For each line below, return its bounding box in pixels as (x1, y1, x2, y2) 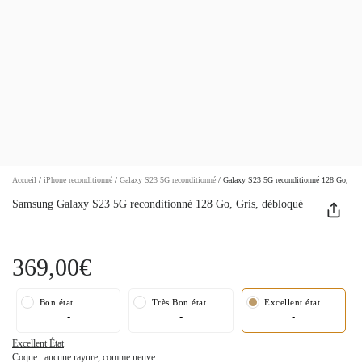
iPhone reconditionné (44, 175, 115, 184)
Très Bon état (149, 297, 207, 307)
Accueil (12, 175, 39, 184)
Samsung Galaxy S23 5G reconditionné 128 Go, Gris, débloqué (12, 198, 303, 210)
